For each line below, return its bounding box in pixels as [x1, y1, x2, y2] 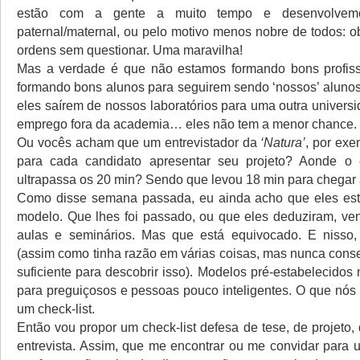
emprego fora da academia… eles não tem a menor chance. [17, 117, 357, 131]
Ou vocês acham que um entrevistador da [17, 135, 261, 149]
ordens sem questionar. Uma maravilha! [17, 43, 243, 57]
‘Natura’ [260, 135, 306, 149]
